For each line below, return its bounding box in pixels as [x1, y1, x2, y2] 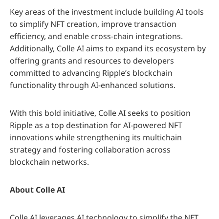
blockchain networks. [10, 156, 89, 167]
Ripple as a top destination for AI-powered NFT [10, 119, 182, 131]
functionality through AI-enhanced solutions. [10, 79, 175, 90]
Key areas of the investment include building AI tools [10, 6, 204, 17]
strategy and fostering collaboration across [10, 144, 171, 155]
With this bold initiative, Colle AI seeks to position [10, 107, 191, 118]
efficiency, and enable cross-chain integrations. [10, 30, 183, 42]
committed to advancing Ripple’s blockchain [10, 67, 173, 78]
